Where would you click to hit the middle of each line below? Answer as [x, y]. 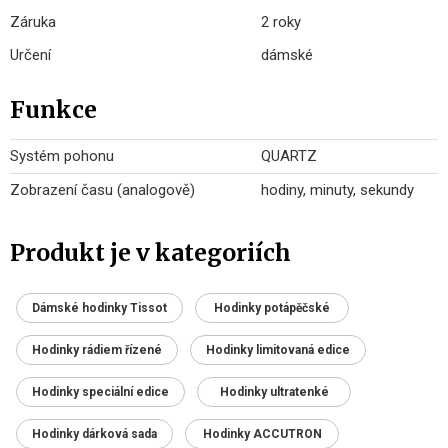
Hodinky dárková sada [94, 434]
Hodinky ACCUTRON [262, 434]
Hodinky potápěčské [272, 308]
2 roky [281, 22]
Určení [30, 55]
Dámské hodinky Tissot [99, 308]
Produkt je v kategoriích [150, 253]
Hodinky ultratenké [274, 392]
